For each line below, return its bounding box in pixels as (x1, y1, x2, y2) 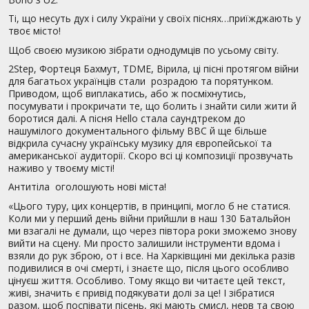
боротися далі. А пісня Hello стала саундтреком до (8, 112, 246, 126)
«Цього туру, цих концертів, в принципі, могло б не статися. (8, 199, 290, 212)
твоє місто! (8, 24, 61, 38)
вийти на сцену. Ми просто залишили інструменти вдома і (8, 236, 280, 250)
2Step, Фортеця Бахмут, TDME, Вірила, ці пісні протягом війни (8, 62, 299, 76)
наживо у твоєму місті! (8, 161, 114, 175)
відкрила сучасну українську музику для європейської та (8, 137, 272, 150)
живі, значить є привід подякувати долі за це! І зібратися (8, 286, 275, 299)
